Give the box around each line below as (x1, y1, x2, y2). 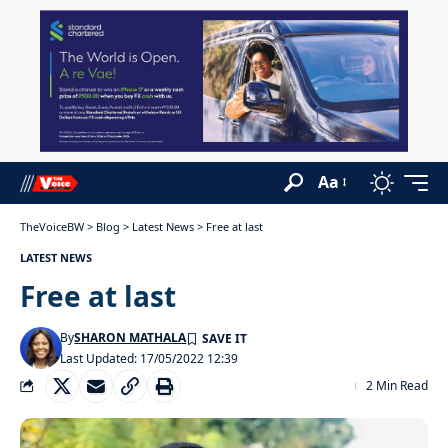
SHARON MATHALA (74, 328, 187, 346)
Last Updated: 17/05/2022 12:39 (60, 349, 239, 367)
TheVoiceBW (20, 218, 84, 234)
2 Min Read (366, 376, 428, 394)
